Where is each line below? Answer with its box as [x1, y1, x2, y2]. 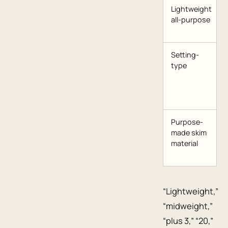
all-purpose [171, 15, 210, 25]
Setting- [171, 50, 199, 60]
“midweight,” [163, 199, 213, 212]
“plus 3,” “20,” [163, 214, 213, 226]
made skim [171, 128, 207, 138]
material [171, 138, 198, 149]
